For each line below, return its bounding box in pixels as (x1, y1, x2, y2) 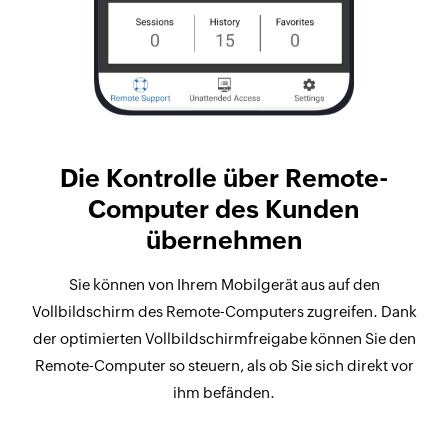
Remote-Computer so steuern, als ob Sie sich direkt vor (34, 357, 414, 374)
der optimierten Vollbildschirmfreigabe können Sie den (32, 330, 416, 347)
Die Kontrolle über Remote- (59, 164, 389, 192)
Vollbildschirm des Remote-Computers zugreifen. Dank (31, 303, 417, 320)
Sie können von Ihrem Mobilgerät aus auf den (68, 276, 380, 293)
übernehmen (145, 226, 303, 254)
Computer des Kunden (88, 195, 360, 223)
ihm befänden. (173, 384, 275, 401)
